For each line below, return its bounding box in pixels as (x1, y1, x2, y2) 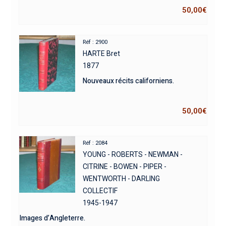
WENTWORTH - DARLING (83, 175, 160, 183)
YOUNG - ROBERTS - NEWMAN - (83, 150, 183, 159)
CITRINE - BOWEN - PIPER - (83, 162, 167, 171)
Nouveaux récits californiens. (83, 76, 175, 87)
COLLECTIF (83, 187, 118, 195)
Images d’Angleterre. (19, 213, 85, 224)
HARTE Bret (83, 49, 121, 58)
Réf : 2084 (83, 140, 108, 147)
